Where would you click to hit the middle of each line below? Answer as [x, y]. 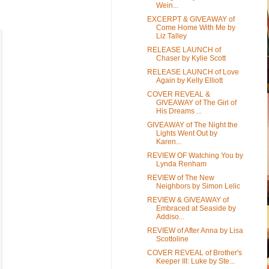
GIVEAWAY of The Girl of [196, 102]
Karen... [168, 141]
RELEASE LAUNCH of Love [193, 72]
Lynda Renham [181, 164]
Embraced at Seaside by [196, 208]
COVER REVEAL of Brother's [194, 252]
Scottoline [172, 239]
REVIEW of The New [180, 177]
